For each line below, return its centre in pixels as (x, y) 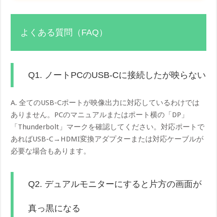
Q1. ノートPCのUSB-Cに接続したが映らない (117, 75)
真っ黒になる (54, 208)
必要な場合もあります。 (51, 151)
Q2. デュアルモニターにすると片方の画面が (115, 184)
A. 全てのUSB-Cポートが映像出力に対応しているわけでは (105, 102)
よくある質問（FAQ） (64, 32)
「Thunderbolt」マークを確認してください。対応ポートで (108, 127)
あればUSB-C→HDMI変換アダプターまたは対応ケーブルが (107, 139)
